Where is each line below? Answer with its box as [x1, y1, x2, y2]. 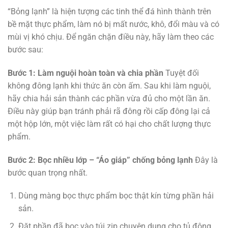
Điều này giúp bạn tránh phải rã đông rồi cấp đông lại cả [8, 106, 210, 116]
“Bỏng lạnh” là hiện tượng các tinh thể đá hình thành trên [8, 7, 211, 17]
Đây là [193, 155, 218, 165]
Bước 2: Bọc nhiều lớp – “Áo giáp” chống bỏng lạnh [8, 155, 193, 165]
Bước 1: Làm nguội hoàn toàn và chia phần [8, 68, 163, 78]
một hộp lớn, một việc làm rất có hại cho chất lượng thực [8, 119, 211, 129]
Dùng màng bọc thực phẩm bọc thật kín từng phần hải [18, 191, 214, 201]
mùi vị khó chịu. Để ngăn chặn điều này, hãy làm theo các [8, 32, 214, 42]
